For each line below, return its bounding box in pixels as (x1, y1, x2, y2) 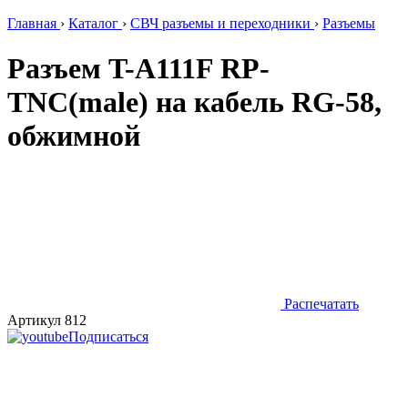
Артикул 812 (7, 312, 87, 329)
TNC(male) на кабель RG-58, (7, 85, 382, 118)
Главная (7, 15, 56, 32)
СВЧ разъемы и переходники (130, 15, 311, 32)
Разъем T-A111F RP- (7, 51, 270, 85)
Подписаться (68, 329, 148, 345)
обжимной (7, 118, 140, 152)
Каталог (68, 15, 118, 32)
